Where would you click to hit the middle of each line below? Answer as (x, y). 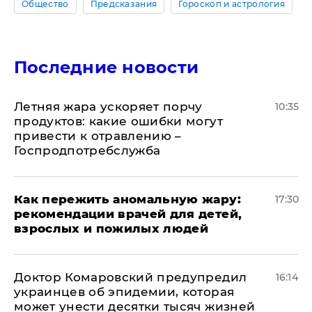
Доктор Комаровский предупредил (131, 277)
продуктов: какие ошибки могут (118, 121)
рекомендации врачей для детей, (128, 214)
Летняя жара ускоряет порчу (108, 107)
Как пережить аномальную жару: (127, 199)
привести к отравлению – (98, 136)
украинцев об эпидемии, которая (124, 292)
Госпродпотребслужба (87, 150)
